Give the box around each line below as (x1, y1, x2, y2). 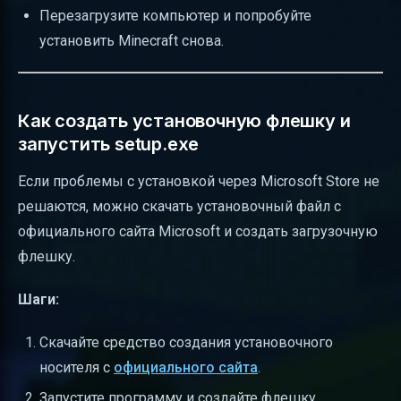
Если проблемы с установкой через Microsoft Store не (18, 172, 380, 190)
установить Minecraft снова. (39, 31, 224, 49)
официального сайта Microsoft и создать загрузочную (18, 222, 378, 240)
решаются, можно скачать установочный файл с (18, 197, 341, 215)
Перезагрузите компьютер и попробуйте (39, 6, 311, 24)
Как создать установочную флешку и (18, 109, 351, 132)
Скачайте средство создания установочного (39, 333, 333, 351)
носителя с (39, 358, 114, 376)
